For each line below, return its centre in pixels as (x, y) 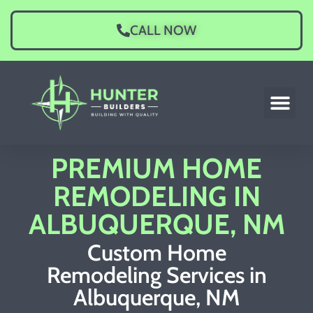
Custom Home (156, 252)
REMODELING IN (156, 196)
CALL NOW (163, 30)
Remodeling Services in (156, 275)
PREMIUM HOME (156, 168)
